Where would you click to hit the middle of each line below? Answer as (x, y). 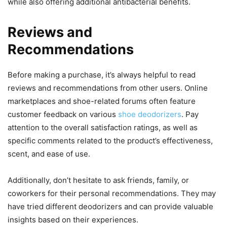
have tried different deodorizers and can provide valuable (110, 207)
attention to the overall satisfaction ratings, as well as (103, 128)
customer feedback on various (63, 115)
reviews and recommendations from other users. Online (108, 88)
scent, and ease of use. (49, 154)
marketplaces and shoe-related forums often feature (102, 101)
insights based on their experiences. (73, 220)
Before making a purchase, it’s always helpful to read (102, 75)
